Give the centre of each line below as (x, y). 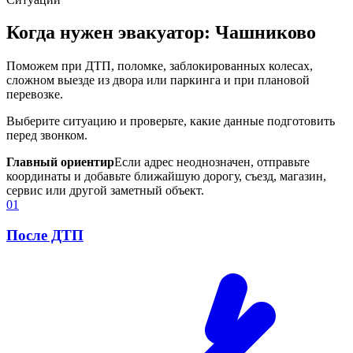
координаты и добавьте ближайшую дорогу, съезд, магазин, (166, 176)
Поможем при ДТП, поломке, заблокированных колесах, (160, 66)
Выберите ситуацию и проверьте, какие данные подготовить (171, 121)
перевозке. (35, 95)
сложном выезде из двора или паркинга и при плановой (158, 80)
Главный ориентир (60, 162)
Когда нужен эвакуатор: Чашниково (161, 33)
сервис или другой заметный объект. (105, 191)
